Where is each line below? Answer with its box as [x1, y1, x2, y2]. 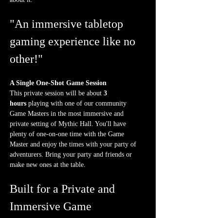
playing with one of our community [26, 100, 128, 108]
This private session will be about [10, 90, 104, 97]
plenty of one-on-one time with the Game [10, 130, 126, 138]
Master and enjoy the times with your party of [10, 141, 138, 148]
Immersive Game [10, 200, 94, 213]
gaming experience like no [10, 35, 138, 48]
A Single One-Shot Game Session [10, 79, 107, 87]
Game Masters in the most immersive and [10, 110, 126, 118]
